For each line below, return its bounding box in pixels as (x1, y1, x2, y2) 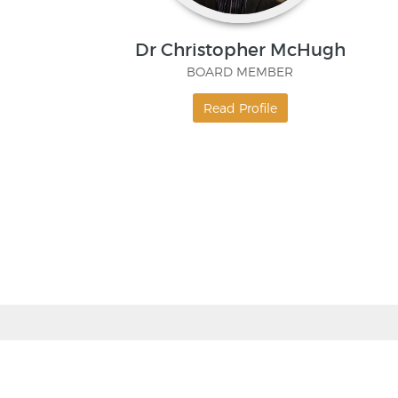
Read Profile (203, 100, 277, 116)
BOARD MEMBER (187, 64, 294, 80)
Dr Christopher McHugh (134, 39, 346, 61)
